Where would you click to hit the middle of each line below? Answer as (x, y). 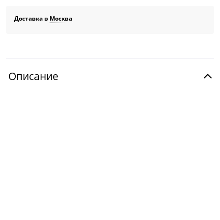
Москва (61, 19)
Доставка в (32, 19)
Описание (33, 76)
